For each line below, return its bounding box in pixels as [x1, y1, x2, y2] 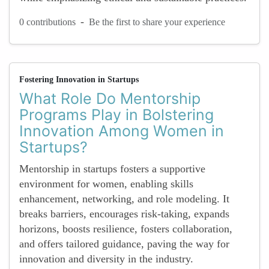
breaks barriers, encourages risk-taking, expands [19, 208, 229, 220]
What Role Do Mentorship [19, 89, 201, 107]
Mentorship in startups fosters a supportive [19, 163, 205, 175]
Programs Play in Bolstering [19, 106, 214, 124]
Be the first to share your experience [89, 16, 225, 27]
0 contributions [19, 16, 76, 27]
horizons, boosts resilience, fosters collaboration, [19, 223, 232, 235]
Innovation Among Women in [19, 122, 224, 140]
